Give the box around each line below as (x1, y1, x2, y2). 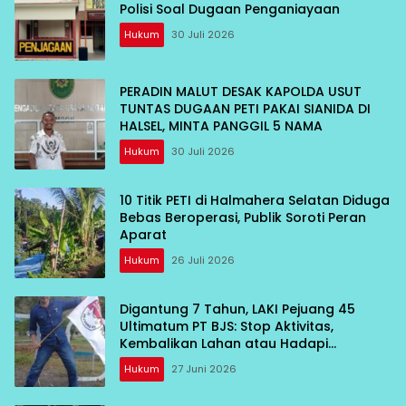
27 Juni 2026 (171, 362, 237, 377)
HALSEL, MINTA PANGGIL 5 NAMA (120, 117, 323, 136)
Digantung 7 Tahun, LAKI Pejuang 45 (120, 300, 355, 319)
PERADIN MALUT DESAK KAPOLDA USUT (120, 82, 362, 101)
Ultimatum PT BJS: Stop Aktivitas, (120, 317, 333, 336)
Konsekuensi (120, 352, 202, 371)
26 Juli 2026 (171, 253, 235, 268)
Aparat (120, 226, 167, 245)
